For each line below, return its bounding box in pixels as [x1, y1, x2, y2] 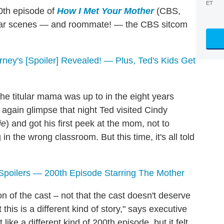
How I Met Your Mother [57, 6, 154, 16]
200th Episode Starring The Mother [42, 168, 184, 178]
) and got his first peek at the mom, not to [6, 118, 169, 129]
